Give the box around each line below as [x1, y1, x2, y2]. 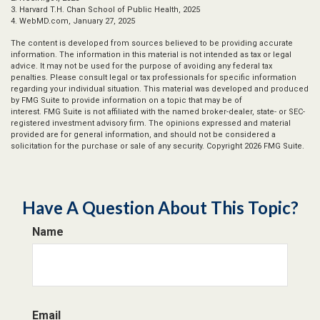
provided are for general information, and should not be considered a [11, 130, 276, 139]
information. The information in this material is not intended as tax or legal [11, 50, 291, 59]
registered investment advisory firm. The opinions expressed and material [11, 119, 291, 128]
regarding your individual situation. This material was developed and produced [11, 84, 309, 94]
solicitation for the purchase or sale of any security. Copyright [11, 141, 244, 151]
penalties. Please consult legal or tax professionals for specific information [11, 73, 296, 82]
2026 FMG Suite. [244, 141, 304, 151]
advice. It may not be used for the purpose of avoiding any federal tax [11, 61, 272, 71]
